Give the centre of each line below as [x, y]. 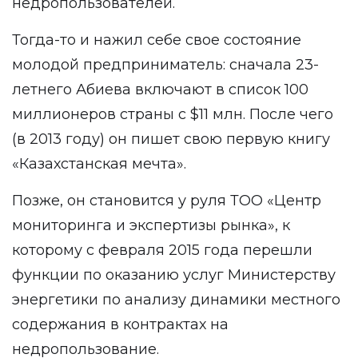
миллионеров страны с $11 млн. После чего [173, 114]
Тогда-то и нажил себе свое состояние [157, 40]
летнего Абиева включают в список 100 [160, 89]
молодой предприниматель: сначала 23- [165, 65]
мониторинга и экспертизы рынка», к [151, 225]
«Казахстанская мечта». [99, 164]
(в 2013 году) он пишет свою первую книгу [171, 139]
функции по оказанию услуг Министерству [174, 275]
